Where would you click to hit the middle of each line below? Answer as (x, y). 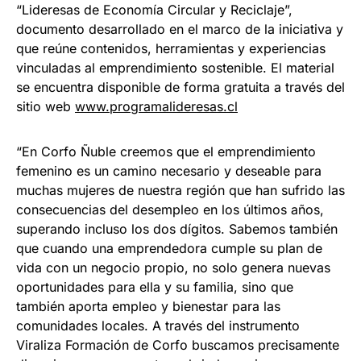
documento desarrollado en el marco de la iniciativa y (180, 29)
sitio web (46, 107)
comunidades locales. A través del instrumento (158, 326)
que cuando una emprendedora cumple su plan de (169, 249)
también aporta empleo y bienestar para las (148, 307)
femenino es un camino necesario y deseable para (169, 171)
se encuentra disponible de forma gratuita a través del (180, 87)
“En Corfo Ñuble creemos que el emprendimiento (166, 152)
